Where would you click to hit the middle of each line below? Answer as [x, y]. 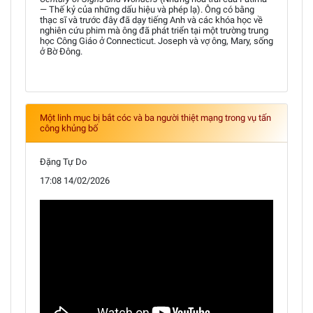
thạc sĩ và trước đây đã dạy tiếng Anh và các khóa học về [151, 20]
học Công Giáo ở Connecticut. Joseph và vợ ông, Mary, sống [156, 41]
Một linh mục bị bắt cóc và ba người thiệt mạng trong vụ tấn [155, 118]
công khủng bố [69, 128]
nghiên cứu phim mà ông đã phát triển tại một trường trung [154, 30]
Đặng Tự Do [63, 162]
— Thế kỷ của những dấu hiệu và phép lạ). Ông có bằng [147, 9]
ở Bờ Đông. [61, 51]
